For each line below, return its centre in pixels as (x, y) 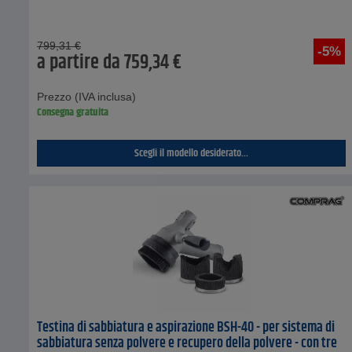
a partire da (79, 62)
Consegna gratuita (73, 112)
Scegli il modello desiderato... (192, 153)
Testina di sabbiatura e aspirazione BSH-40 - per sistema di (186, 327)
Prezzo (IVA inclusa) (86, 96)
